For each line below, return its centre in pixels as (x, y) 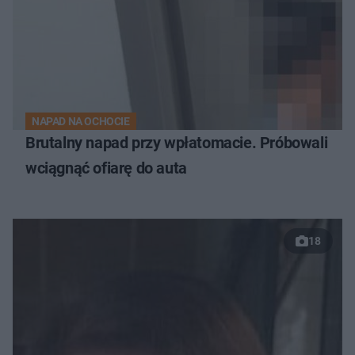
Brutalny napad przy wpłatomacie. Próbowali (177, 143)
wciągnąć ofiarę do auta (106, 168)
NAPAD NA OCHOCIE (81, 122)
